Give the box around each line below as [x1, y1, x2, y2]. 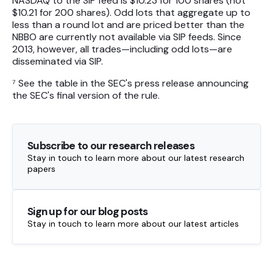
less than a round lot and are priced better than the [12, 18, 244, 32]
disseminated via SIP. [12, 55, 103, 68]
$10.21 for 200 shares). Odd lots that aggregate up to [12, 6, 250, 19]
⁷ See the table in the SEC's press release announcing [12, 77, 249, 90]
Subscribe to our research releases [27, 139, 195, 153]
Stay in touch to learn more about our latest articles [27, 218, 239, 230]
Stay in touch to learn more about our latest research [27, 152, 244, 164]
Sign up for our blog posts [27, 205, 148, 219]
